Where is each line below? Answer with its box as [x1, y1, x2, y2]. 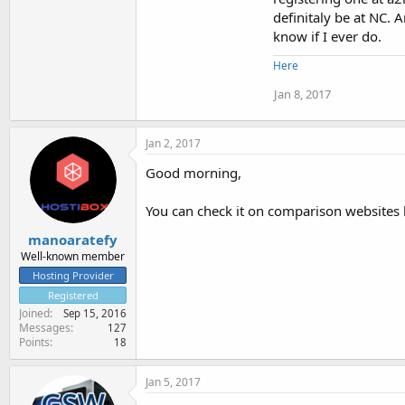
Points [19, 334, 50, 350]
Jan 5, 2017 [146, 373, 201, 390]
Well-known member [21, 248, 125, 264]
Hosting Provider [32, 268, 114, 282]
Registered [47, 287, 99, 302]
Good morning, [146, 164, 241, 182]
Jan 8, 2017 [274, 86, 331, 102]
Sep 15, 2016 [63, 306, 127, 320]
